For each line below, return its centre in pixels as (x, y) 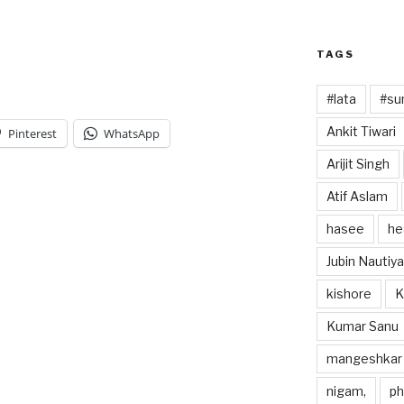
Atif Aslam (357, 196)
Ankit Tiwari (361, 131)
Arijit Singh (358, 163)
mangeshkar (364, 358)
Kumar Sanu (362, 326)
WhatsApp (132, 133)
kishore (349, 293)
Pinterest (32, 133)
